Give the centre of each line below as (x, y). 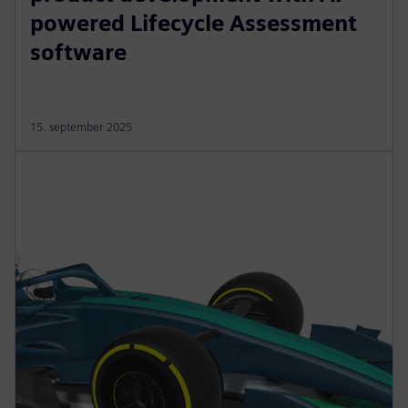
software (78, 52)
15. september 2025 (81, 127)
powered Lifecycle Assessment (194, 23)
